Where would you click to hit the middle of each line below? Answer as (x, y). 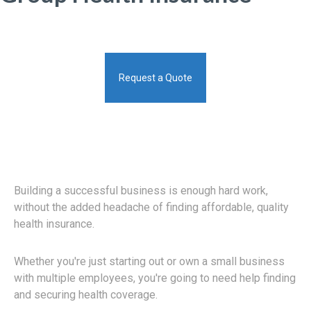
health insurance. (54, 224)
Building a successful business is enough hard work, (141, 190)
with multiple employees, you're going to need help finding (155, 278)
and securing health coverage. (86, 294)
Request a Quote (155, 77)
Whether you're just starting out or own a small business (149, 261)
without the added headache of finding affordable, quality (151, 207)
